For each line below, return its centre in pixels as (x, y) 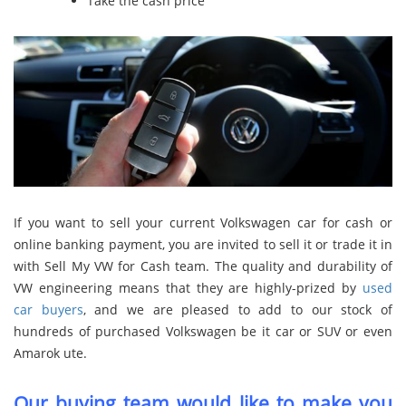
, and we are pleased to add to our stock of (238, 309)
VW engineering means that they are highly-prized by (188, 287)
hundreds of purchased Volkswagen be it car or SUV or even (203, 331)
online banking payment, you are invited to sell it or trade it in (203, 244)
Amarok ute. (50, 353)
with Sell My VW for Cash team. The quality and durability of (203, 266)
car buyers (48, 309)
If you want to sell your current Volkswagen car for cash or (203, 222)
